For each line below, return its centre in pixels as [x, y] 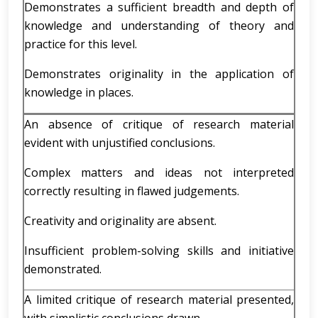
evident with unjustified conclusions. [120, 143]
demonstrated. [63, 269]
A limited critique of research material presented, [159, 300]
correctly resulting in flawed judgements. [132, 191]
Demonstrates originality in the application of [159, 74]
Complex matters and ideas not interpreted [159, 172]
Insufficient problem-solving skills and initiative [159, 251]
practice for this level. [81, 44]
